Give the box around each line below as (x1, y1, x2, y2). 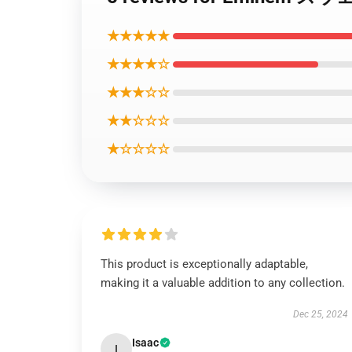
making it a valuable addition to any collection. (101, 276, 345, 290)
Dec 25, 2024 (292, 309, 348, 320)
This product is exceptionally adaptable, (101, 257, 308, 271)
